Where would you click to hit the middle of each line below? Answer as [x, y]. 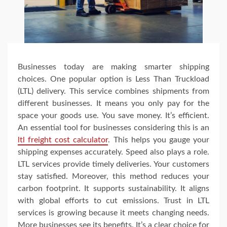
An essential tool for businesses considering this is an [113, 128]
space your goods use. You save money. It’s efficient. [113, 116]
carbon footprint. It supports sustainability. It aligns [113, 189]
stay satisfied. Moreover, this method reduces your [113, 177]
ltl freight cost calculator [63, 140]
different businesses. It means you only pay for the [113, 104]
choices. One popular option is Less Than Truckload [113, 79]
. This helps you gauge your [159, 140]
